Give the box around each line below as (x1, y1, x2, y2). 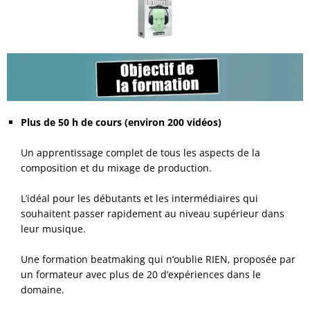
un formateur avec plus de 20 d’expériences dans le (21, 268, 261, 282)
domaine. (21, 283, 64, 297)
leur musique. (21, 222, 86, 236)
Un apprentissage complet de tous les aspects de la (21, 146, 260, 160)
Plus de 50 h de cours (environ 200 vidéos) (21, 116, 221, 129)
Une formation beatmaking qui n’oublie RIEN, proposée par (21, 253, 295, 266)
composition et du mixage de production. (21, 161, 212, 175)
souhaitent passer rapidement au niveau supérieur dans (21, 207, 284, 221)
